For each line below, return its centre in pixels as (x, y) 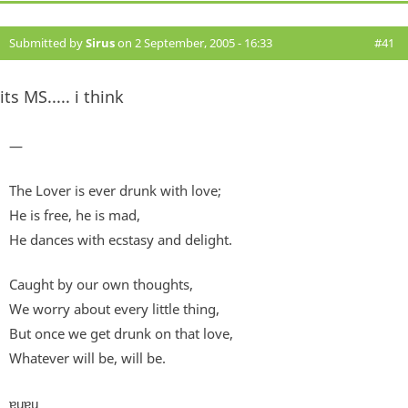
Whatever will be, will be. (87, 358)
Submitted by (47, 43)
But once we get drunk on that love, (121, 334)
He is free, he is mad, (75, 215)
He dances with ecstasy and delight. (121, 240)
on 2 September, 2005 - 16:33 (194, 43)
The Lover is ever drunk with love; (115, 191)
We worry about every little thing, (114, 309)
